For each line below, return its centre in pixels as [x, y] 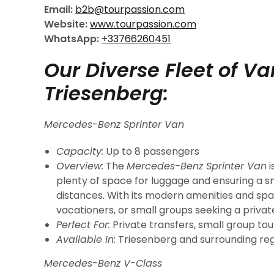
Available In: [86, 239]
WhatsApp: [72, 39]
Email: [58, 9]
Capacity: [80, 151]
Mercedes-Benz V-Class [103, 263]
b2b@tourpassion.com [130, 9]
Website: [66, 24]
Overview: [80, 166]
